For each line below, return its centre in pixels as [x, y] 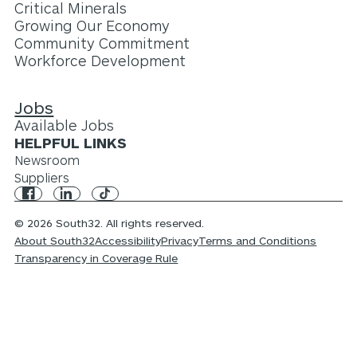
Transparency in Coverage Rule [96, 257]
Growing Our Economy [92, 26]
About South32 [55, 240]
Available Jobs [65, 125]
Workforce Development [100, 61]
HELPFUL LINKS [71, 142]
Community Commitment [102, 43]
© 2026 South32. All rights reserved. [110, 222]
